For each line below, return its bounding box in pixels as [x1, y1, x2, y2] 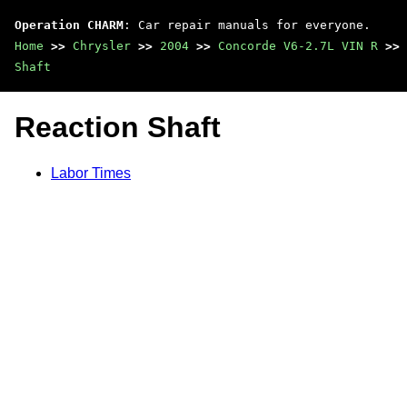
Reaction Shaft [15, 111, 221, 144]
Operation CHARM [15, 18, 124, 32]
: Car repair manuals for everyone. [124, 18, 371, 32]
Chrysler [73, 39, 131, 53]
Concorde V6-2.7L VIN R [218, 39, 378, 53]
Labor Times [51, 164, 131, 181]
